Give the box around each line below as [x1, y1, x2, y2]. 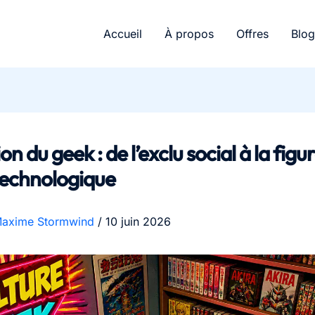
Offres [236, 26, 269, 41]
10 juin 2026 [105, 214, 171, 229]
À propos [165, 26, 214, 41]
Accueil [103, 26, 142, 41]
